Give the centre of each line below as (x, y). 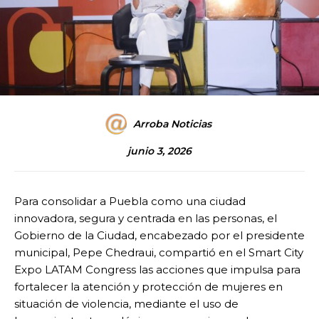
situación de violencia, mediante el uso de (126, 304)
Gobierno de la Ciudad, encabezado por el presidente (159, 236)
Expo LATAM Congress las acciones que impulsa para (157, 270)
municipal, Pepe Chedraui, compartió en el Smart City (159, 253)
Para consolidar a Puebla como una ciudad (130, 202)
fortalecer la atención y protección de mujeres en (148, 287)
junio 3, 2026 (159, 151)
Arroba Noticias (172, 124)
